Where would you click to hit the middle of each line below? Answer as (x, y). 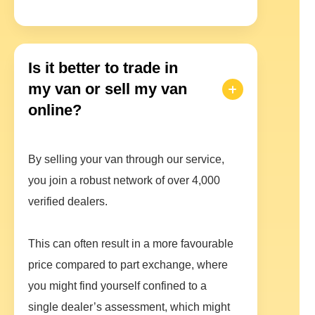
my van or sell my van (108, 89)
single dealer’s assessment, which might (129, 307)
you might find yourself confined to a (117, 286)
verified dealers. (68, 202)
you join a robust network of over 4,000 (124, 181)
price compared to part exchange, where (128, 265)
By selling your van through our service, (126, 160)
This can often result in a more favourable (131, 244)
